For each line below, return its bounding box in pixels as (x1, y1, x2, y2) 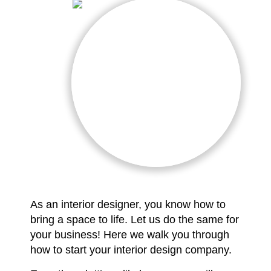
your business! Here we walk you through (30, 228, 229, 241)
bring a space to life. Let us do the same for (30, 213, 239, 226)
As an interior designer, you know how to (30, 198, 226, 211)
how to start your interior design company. (30, 243, 232, 256)
